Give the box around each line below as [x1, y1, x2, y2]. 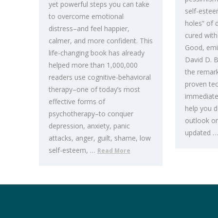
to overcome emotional [48, 11, 124, 21]
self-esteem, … [48, 145, 97, 155]
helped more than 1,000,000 [48, 60, 138, 70]
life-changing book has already [48, 48, 145, 57]
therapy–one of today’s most [48, 84, 140, 94]
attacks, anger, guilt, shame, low [48, 133, 151, 143]
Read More [97, 146, 130, 154]
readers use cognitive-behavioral [48, 72, 151, 82]
